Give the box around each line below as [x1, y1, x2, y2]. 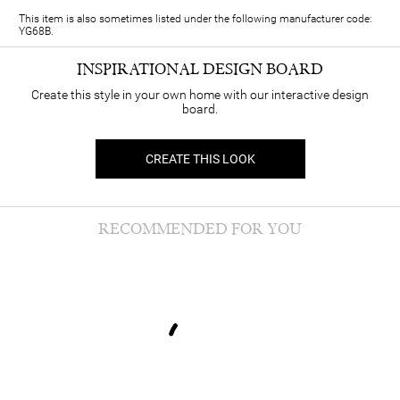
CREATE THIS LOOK [145, 151, 255, 166]
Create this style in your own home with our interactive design [31, 87, 369, 102]
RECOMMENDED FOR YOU [98, 219, 302, 238]
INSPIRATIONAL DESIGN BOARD [77, 59, 323, 79]
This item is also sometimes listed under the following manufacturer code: [19, 12, 372, 25]
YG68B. [19, 24, 54, 37]
